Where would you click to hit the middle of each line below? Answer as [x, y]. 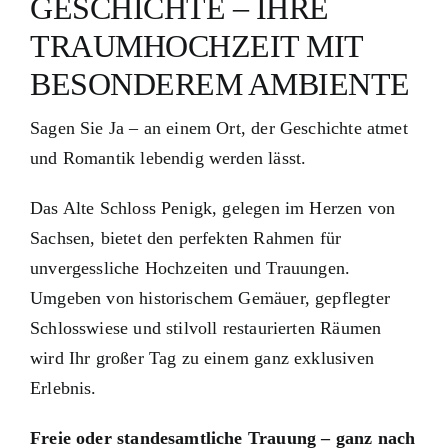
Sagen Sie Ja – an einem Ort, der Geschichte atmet [218, 128]
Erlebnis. [63, 388]
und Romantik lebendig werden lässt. [168, 158]
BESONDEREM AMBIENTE [219, 84]
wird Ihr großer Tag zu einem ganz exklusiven [201, 358]
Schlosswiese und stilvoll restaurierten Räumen [205, 328]
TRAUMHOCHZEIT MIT [196, 46]
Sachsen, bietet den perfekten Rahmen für [185, 238]
